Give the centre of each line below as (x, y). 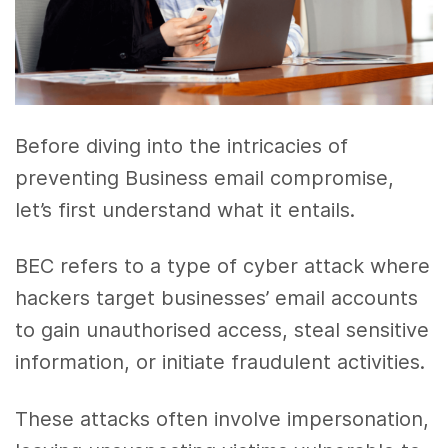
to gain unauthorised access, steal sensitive (222, 330)
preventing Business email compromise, (205, 177)
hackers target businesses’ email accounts (217, 298)
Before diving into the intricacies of (182, 145)
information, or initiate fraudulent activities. (220, 362)
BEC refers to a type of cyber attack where (223, 266)
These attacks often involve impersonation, (222, 419)
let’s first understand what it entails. (185, 209)
